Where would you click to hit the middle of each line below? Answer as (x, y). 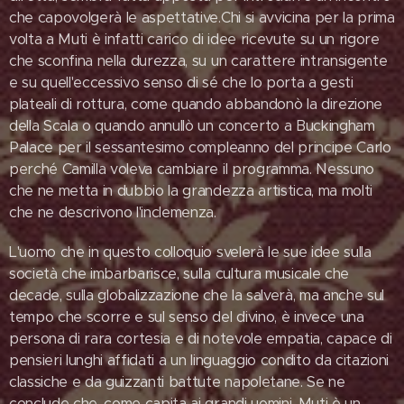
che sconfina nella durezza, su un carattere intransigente (198, 61)
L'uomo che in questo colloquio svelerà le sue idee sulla (190, 252)
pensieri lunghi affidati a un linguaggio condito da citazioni (199, 360)
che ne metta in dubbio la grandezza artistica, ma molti (191, 191)
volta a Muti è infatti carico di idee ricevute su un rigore (194, 39)
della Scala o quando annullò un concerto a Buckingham (192, 126)
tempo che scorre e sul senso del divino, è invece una (187, 317)
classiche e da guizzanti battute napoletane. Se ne (177, 382)
